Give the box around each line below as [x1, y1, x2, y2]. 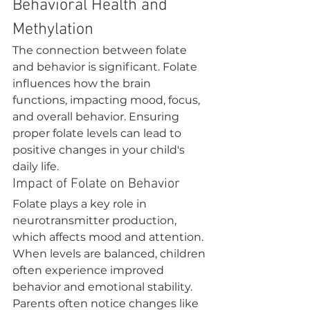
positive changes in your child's [12, 143, 188, 156]
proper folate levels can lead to [12, 127, 184, 140]
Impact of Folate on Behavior [12, 176, 180, 192]
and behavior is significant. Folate [12, 60, 200, 73]
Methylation [12, 20, 93, 39]
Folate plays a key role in [12, 197, 149, 210]
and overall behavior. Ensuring [12, 110, 182, 123]
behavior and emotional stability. [12, 280, 192, 293]
